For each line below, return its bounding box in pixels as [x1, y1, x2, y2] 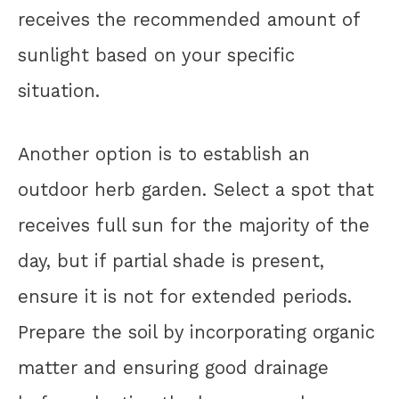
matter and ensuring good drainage [18, 357, 329, 379]
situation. [18, 80, 100, 102]
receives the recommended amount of [18, 9, 360, 31]
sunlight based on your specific [18, 45, 295, 67]
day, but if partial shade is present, [18, 250, 324, 273]
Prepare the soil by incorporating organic [18, 322, 375, 344]
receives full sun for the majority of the [18, 215, 370, 237]
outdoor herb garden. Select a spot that [18, 179, 374, 201]
